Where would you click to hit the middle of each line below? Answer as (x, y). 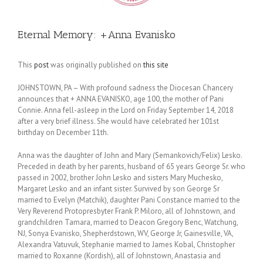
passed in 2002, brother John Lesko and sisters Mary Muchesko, (120, 178)
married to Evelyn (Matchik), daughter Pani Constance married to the (129, 200)
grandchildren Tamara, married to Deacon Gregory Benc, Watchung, (128, 222)
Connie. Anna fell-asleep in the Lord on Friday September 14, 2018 (126, 110)
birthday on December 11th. (63, 132)
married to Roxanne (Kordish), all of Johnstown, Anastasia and (119, 256)
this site (156, 65)
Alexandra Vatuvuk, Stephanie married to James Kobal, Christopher (126, 245)
